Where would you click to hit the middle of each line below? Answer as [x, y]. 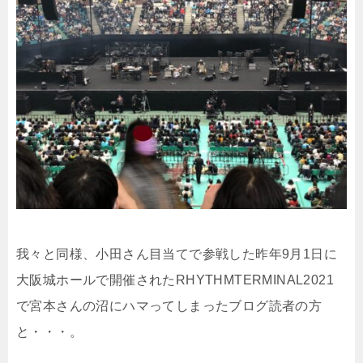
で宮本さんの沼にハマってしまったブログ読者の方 [169, 306]
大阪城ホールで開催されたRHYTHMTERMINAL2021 [175, 280]
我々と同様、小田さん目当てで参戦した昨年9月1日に [177, 254]
